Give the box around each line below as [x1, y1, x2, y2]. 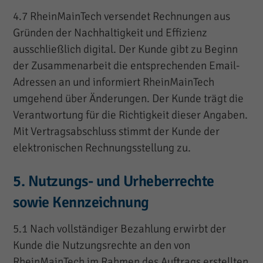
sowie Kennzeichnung [13, 193, 149, 213]
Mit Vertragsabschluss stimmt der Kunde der [13, 124, 220, 139]
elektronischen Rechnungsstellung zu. [13, 141, 191, 156]
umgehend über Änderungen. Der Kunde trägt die [13, 92, 244, 106]
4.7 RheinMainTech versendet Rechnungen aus [13, 9, 231, 24]
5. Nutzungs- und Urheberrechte [13, 172, 214, 191]
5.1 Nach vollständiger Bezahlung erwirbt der [13, 222, 227, 237]
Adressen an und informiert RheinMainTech [13, 75, 215, 90]
